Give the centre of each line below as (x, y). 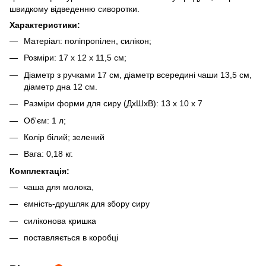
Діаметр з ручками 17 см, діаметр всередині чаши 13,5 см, (138, 75)
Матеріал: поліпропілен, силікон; (88, 41)
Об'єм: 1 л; (45, 120)
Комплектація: (39, 171)
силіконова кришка (60, 221)
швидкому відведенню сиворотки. (75, 9)
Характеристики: (45, 25)
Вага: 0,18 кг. (48, 154)
